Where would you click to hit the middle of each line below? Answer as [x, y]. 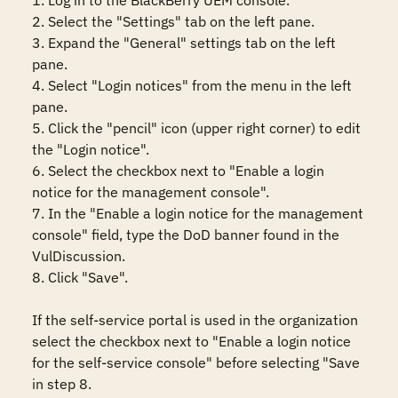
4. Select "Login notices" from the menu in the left [192, 85]
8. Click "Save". [82, 277]
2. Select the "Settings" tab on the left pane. [173, 21]
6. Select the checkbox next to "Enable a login [178, 171]
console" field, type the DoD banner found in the [186, 235]
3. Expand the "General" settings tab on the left [184, 43]
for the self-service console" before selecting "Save [196, 362]
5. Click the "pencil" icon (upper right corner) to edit [196, 128]
